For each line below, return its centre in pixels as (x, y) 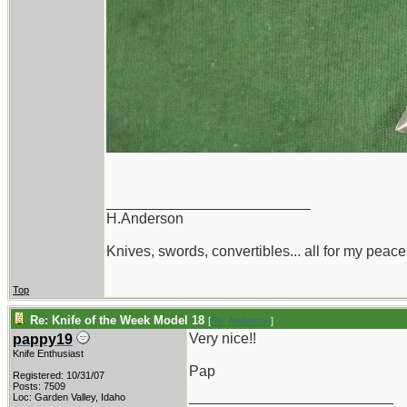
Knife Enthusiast (48, 353)
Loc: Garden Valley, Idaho (69, 397)
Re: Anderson (241, 321)
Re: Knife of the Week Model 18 (117, 320)
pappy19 (43, 339)
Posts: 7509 (39, 386)
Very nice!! (223, 338)
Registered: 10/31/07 (59, 375)
